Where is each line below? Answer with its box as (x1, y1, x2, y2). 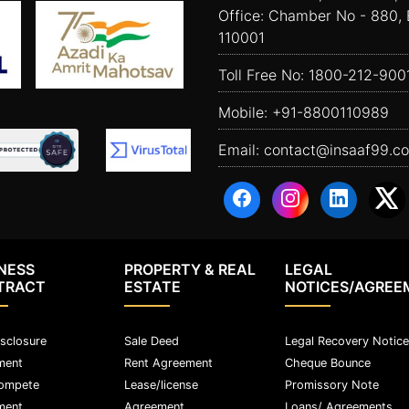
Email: (218, 141, 264, 159)
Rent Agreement (123, 355, 213, 370)
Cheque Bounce (285, 355, 371, 370)
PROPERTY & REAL (123, 259, 256, 278)
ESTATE (123, 277, 181, 296)
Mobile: (218, 103, 272, 121)
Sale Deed (123, 333, 179, 348)
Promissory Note (285, 377, 379, 392)
